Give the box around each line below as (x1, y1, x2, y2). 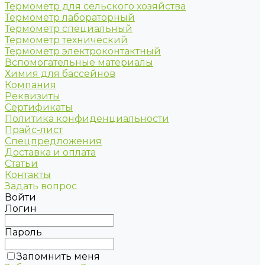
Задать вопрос (5, 180, 77, 192)
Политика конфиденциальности (5, 113, 169, 124)
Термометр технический (5, 34, 128, 46)
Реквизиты (5, 91, 60, 102)
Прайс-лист (5, 124, 63, 135)
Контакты (5, 169, 51, 180)
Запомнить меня (17, 251, 100, 262)
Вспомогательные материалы (5, 57, 153, 68)
